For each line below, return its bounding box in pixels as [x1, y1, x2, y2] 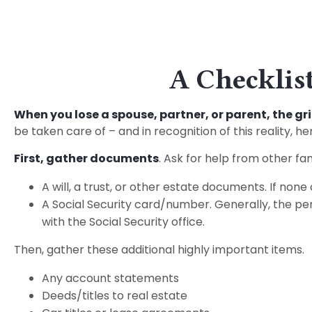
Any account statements [42, 270, 179, 286]
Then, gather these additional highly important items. [14, 241, 304, 258]
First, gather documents [14, 150, 159, 166]
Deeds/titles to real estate [42, 287, 187, 304]
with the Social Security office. [42, 213, 205, 230]
